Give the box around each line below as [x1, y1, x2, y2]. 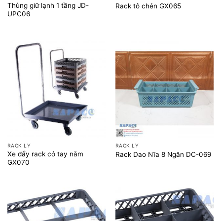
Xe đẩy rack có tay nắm [7, 150, 83, 158]
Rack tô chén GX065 [115, 2, 181, 10]
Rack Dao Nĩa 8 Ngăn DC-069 [115, 150, 211, 158]
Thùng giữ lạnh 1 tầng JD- [7, 1, 89, 10]
